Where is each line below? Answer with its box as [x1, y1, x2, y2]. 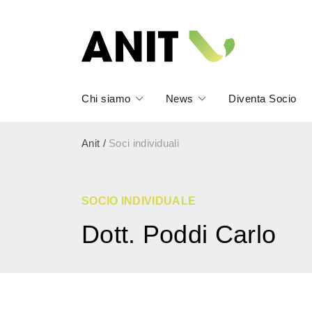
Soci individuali [109, 137, 179, 149]
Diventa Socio [228, 93, 297, 104]
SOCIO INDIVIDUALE [81, 195, 196, 207]
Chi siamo [81, 93, 131, 104]
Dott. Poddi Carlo [81, 220, 276, 249]
